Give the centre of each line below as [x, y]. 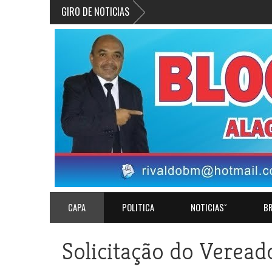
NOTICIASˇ [209, 207]
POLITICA [138, 207]
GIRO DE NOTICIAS [95, 12]
